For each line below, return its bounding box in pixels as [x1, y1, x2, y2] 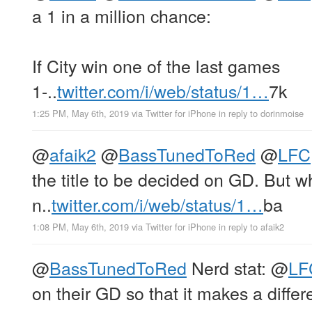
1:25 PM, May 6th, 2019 [32, 107, 129, 120]
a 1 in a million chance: [32, 3, 211, 29]
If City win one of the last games [32, 53, 280, 79]
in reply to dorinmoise [219, 107, 304, 120]
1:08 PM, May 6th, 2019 [32, 220, 129, 234]
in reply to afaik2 [219, 220, 284, 234]
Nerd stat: [187, 255, 271, 281]
